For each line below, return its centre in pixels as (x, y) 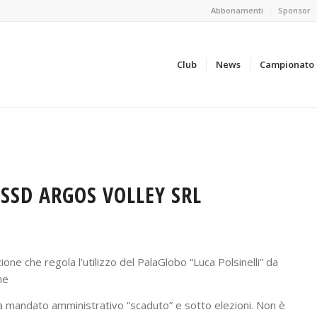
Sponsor (294, 10)
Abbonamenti (237, 10)
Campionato (287, 64)
